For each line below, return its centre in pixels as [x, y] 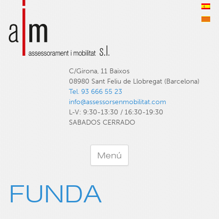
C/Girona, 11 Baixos [99, 71]
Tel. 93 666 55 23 [96, 92]
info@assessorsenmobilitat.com [118, 102]
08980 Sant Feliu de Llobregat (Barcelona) [134, 81]
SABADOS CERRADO [102, 122]
